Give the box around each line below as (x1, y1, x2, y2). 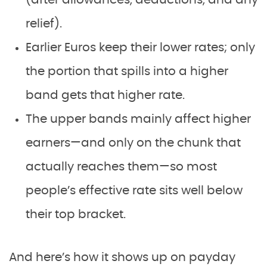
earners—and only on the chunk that (26, 136, 241, 149)
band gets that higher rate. (26, 89, 185, 101)
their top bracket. (26, 208, 126, 221)
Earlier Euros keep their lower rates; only (26, 41, 255, 54)
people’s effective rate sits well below (26, 184, 243, 197)
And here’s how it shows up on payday (9, 251, 235, 263)
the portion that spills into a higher (26, 65, 228, 77)
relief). (26, 17, 62, 30)
